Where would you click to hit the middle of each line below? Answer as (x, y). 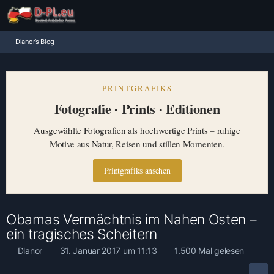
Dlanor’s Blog (35, 42)
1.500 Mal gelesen (208, 250)
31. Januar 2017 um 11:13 (108, 250)
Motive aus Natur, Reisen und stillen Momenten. (137, 144)
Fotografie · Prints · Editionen (137, 109)
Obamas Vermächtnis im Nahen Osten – (131, 220)
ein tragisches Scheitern (82, 234)
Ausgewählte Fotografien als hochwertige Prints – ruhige (137, 130)
